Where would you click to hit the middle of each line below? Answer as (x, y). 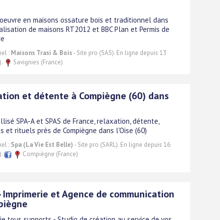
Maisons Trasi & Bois (41, 53)
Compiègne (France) (50, 154)
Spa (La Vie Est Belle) (42, 144)
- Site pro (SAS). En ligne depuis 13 (119, 53)
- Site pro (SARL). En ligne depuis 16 (122, 144)
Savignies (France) (37, 62)
